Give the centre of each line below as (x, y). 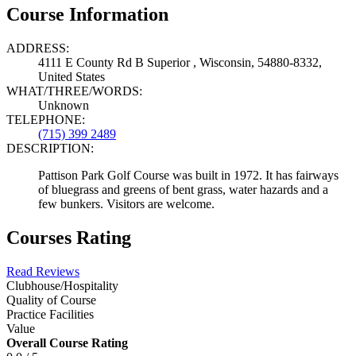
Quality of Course (51, 300)
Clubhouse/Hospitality (62, 285)
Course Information (87, 14)
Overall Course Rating (67, 342)
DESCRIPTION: (50, 148)
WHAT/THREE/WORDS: (74, 91)
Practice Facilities (50, 314)
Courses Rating (69, 237)
